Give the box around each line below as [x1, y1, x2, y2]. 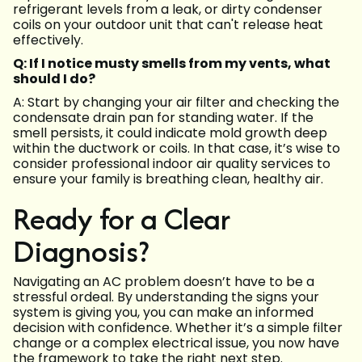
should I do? [13, 69, 95, 89]
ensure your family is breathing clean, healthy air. [13, 170, 323, 189]
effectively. [13, 31, 83, 50]
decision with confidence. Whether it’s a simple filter [13, 318, 343, 338]
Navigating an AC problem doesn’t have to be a [13, 272, 314, 292]
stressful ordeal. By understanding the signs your [13, 288, 319, 307]
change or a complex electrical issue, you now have [13, 334, 339, 353]
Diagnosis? [13, 229, 149, 273]
